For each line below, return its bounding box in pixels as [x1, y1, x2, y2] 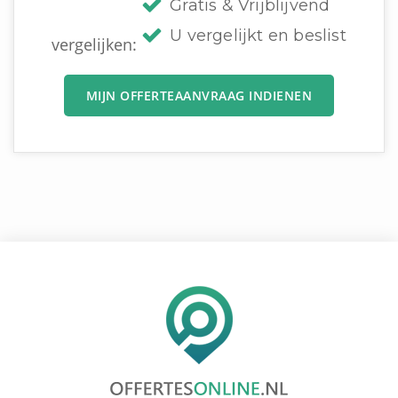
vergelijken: [52, 34, 142, 56]
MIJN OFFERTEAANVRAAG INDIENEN [85, 87, 313, 105]
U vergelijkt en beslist [170, 26, 346, 46]
